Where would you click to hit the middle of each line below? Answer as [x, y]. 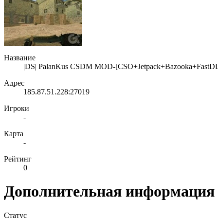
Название [20, 57]
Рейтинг [18, 159]
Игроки [17, 108]
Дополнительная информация [109, 191]
